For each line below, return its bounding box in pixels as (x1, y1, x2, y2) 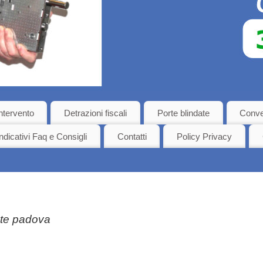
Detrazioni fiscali (64, 107, 127, 118)
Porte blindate (157, 107, 210, 118)
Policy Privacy (177, 131, 232, 141)
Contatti (117, 131, 147, 141)
